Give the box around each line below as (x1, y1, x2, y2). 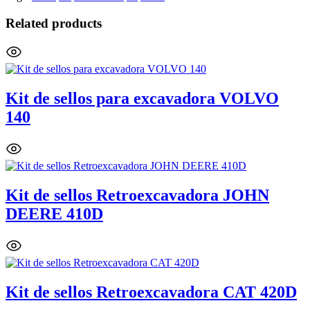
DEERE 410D (6, 205, 103, 224)
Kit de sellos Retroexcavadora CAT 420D (6, 282, 297, 301)
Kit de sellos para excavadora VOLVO (6, 89, 279, 108)
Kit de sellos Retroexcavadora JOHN (6, 186, 269, 205)
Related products (6, 15, 102, 30)
